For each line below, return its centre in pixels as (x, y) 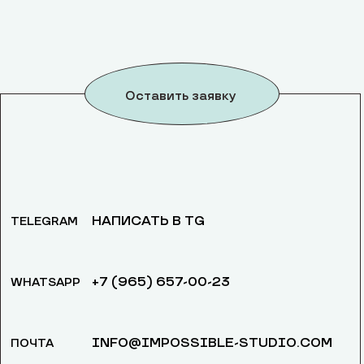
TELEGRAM (44, 221)
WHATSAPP (45, 282)
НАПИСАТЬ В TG (148, 221)
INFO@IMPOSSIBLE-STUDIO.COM (212, 343)
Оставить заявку (180, 96)
